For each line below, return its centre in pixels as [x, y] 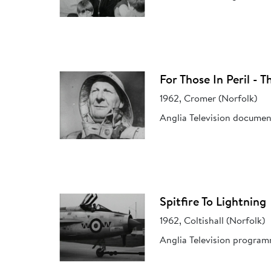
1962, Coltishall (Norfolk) [213, 221]
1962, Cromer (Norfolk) [209, 99]
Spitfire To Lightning [213, 202]
